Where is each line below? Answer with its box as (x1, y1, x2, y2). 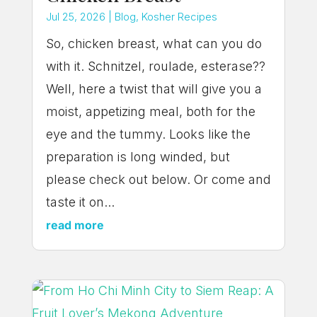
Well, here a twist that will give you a (45, 81, 262, 96)
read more (45, 217, 104, 232)
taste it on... (45, 194, 115, 209)
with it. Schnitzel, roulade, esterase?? (45, 58, 265, 74)
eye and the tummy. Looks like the (45, 126, 250, 142)
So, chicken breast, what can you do (45, 35, 262, 51)
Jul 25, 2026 (45, 9, 105, 23)
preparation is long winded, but (45, 149, 230, 164)
